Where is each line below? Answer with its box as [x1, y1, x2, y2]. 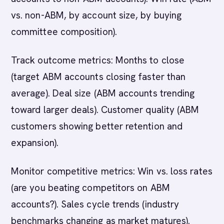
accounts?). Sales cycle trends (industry [11, 198, 179, 210]
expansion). [11, 136, 58, 149]
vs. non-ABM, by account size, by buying [11, 9, 182, 21]
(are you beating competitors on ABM [11, 181, 170, 194]
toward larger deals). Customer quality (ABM [11, 103, 199, 116]
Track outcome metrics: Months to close [11, 54, 185, 66]
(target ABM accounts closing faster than [11, 70, 186, 83]
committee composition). [11, 25, 117, 38]
